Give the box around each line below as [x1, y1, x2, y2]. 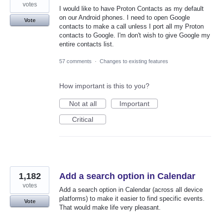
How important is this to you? [59, 82, 149, 90]
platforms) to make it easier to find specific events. [59, 195, 205, 203]
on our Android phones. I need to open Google [59, 14, 190, 22]
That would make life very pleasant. [59, 204, 161, 212]
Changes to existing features [100, 58, 168, 65]
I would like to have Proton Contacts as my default [59, 5, 204, 13]
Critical [72, 115, 93, 124]
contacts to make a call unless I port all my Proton [59, 23, 204, 31]
